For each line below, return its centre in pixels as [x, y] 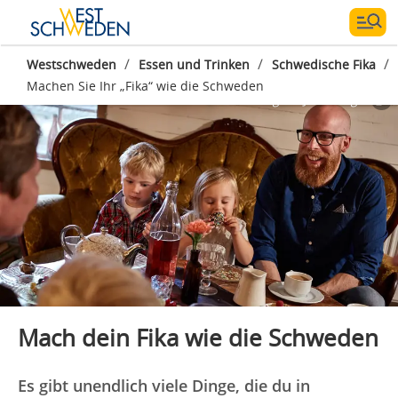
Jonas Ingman [344, 99]
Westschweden [72, 64]
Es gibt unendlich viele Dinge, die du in [164, 385]
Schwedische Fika [324, 64]
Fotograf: [276, 99]
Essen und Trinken [194, 64]
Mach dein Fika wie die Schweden [198, 337]
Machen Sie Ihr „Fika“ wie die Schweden [145, 86]
